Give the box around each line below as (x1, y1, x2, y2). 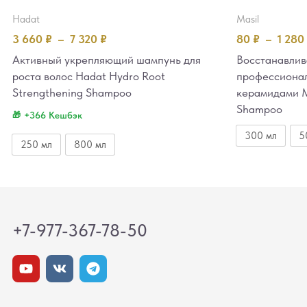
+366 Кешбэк (24, 109, 82, 121)
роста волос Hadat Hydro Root (12, 69, 165, 83)
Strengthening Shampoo (12, 85, 132, 99)
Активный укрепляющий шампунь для (12, 52, 201, 66)
